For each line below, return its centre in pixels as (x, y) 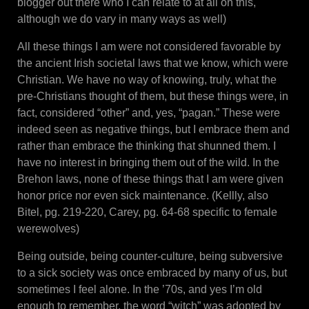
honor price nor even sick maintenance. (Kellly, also (143, 195)
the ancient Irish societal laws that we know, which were (153, 63)
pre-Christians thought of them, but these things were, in (153, 96)
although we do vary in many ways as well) (122, 19)
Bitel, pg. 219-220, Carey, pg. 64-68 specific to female (147, 212)
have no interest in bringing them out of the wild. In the (148, 162)
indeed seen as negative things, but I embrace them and (153, 129)
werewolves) (48, 228)
